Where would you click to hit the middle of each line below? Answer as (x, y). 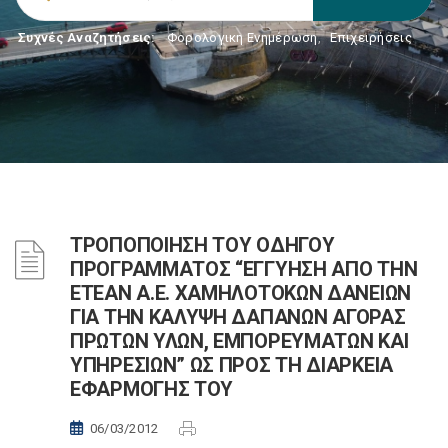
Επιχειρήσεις (371, 37)
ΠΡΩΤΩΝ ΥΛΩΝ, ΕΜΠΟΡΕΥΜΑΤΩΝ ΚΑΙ (239, 341)
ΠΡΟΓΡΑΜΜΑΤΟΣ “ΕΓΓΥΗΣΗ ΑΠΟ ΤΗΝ (244, 269)
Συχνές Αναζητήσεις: (87, 37)
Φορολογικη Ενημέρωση (242, 37)
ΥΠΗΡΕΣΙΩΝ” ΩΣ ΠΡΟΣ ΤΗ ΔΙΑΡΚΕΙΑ (231, 365)
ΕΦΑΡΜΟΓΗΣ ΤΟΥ (152, 389)
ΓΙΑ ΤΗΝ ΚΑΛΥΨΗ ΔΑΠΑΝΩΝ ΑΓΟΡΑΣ (238, 317)
